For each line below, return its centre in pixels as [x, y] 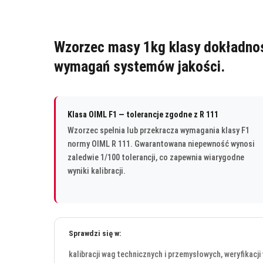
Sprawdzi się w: [95, 233]
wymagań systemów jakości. [139, 66]
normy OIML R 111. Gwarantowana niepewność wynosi [161, 144]
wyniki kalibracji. [97, 171]
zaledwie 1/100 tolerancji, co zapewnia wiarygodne [156, 157]
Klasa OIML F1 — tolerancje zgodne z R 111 [143, 114]
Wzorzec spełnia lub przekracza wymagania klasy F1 [159, 130]
